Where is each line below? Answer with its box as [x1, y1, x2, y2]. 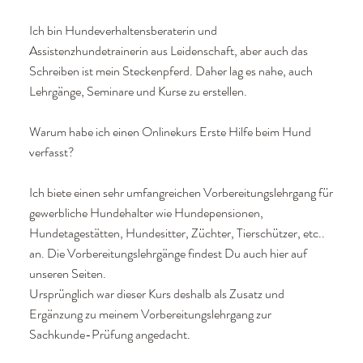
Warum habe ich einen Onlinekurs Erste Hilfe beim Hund [28, 122, 311, 142]
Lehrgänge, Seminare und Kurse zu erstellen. [28, 82, 247, 101]
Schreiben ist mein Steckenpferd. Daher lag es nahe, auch [28, 62, 313, 81]
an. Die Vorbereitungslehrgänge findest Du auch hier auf [28, 244, 307, 263]
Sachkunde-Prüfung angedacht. [28, 325, 190, 344]
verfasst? [28, 143, 75, 162]
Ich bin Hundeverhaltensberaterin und [28, 21, 217, 41]
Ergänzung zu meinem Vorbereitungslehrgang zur [28, 305, 271, 324]
